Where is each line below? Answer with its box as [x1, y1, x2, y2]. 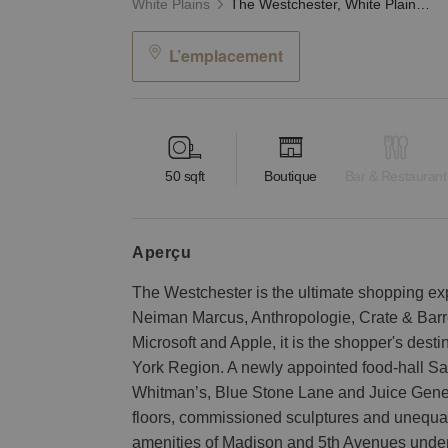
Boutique [264, 168, 317, 185]
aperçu [144, 243, 192, 261]
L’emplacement [169, 44, 283, 67]
